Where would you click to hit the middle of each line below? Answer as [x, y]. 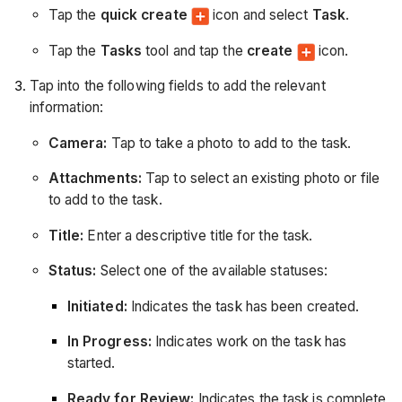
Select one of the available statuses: [212, 271]
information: [66, 108]
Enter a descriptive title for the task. [198, 235]
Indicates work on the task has [249, 342]
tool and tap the [194, 50]
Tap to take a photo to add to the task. [229, 143]
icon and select [260, 15]
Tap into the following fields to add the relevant [177, 86]
